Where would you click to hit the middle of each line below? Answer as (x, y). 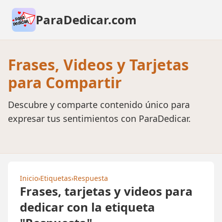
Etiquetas (56, 178)
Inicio (29, 178)
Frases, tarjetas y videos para (106, 191)
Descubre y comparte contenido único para (99, 105)
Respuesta (91, 178)
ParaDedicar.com (86, 20)
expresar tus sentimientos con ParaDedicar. (99, 118)
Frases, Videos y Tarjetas (98, 65)
